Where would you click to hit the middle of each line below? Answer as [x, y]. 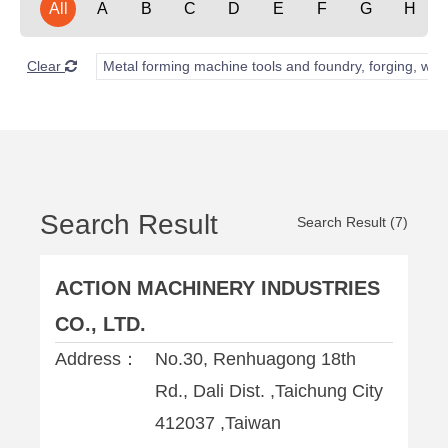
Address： [97, 359]
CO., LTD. [100, 324]
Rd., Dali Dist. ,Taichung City [269, 391]
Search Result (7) [352, 222]
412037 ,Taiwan [218, 423]
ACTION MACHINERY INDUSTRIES [217, 288]
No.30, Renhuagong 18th [255, 359]
